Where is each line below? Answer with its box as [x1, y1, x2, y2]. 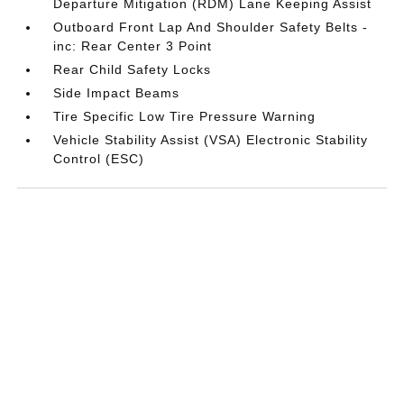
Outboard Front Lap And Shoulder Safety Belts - [53, 19, 369, 34]
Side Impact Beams [53, 85, 180, 100]
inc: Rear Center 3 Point [53, 38, 213, 53]
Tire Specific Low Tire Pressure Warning [53, 108, 317, 124]
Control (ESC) [53, 151, 145, 166]
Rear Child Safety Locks [53, 61, 212, 77]
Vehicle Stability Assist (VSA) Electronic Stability [53, 132, 369, 147]
